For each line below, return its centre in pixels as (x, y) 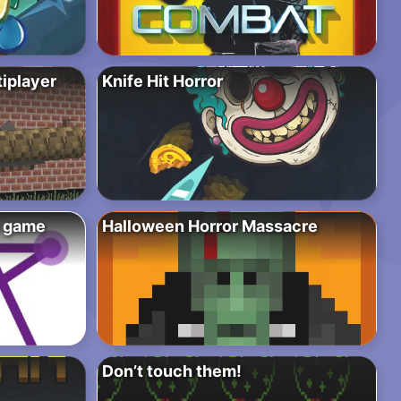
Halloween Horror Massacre (209, 226)
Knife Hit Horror (162, 81)
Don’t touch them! (171, 371)
